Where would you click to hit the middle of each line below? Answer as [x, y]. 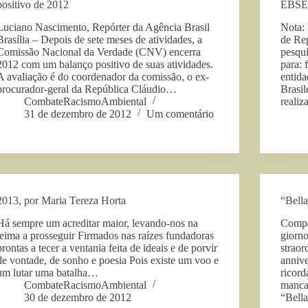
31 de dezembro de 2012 [78, 113]
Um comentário [180, 113]
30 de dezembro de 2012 [78, 297]
